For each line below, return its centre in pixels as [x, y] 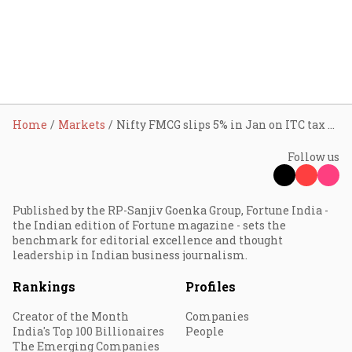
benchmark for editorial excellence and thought [148, 240]
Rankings [44, 286]
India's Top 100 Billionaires [88, 331]
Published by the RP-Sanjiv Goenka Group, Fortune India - [170, 210]
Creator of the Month [71, 316]
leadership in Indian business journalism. [130, 255]
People [205, 331]
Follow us [313, 157]
